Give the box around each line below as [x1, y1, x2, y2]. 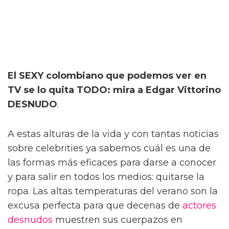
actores [182, 199, 216, 211]
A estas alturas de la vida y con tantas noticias [8, 128, 219, 140]
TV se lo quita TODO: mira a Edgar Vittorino [8, 84, 221, 96]
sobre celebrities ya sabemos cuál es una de [8, 142, 211, 154]
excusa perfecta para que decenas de [8, 199, 182, 211]
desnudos [8, 214, 53, 225]
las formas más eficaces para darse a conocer [8, 156, 216, 168]
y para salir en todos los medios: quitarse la [8, 171, 204, 182]
